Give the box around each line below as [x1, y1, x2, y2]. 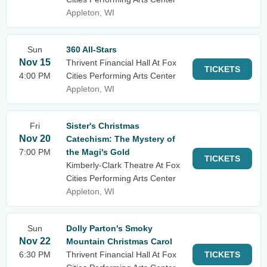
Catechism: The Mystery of [66, 134, 175, 144]
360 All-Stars [66, 45, 117, 54]
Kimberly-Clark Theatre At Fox [66, 160, 180, 170]
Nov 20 [19, 133, 51, 144]
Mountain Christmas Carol [66, 237, 172, 246]
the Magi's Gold [66, 147, 130, 157]
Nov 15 [19, 57, 51, 67]
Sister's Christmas [66, 121, 139, 131]
